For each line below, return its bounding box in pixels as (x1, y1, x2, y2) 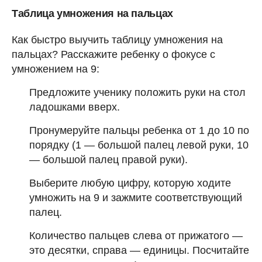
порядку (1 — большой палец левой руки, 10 (29, 139, 249, 151)
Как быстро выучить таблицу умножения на (12, 33, 223, 46)
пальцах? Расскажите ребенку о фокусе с (12, 48, 215, 60)
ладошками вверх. (29, 101, 120, 113)
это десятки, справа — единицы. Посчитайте (29, 244, 249, 256)
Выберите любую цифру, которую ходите (29, 177, 231, 189)
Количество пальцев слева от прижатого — (29, 229, 243, 242)
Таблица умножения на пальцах (12, 7, 173, 19)
